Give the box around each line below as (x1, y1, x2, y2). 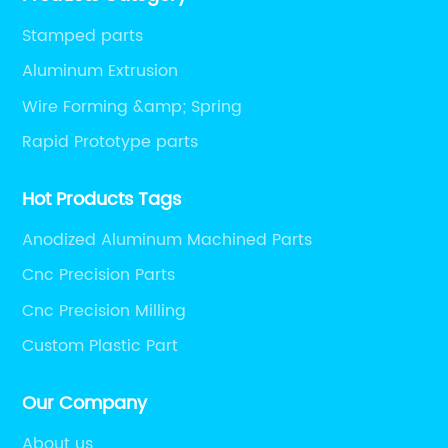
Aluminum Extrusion (22, 58, 179, 84)
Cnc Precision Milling (22, 297, 187, 324)
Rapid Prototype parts (22, 129, 199, 155)
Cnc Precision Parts (22, 262, 176, 288)
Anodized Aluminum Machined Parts (22, 226, 313, 253)
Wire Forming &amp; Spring (22, 93, 243, 120)
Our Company (22, 388, 148, 418)
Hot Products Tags (22, 184, 182, 214)
